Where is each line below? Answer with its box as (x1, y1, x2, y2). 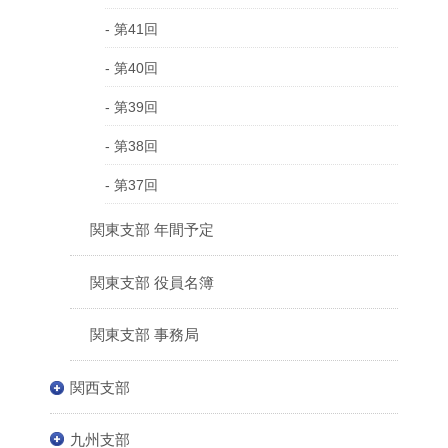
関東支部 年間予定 (90, 222, 214, 239)
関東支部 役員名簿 (90, 274, 214, 291)
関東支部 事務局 (90, 327, 199, 344)
